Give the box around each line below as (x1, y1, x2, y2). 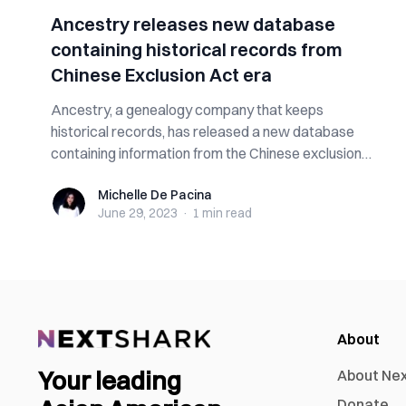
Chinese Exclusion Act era (51, 63, 272, 86)
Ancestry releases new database (51, 13, 335, 35)
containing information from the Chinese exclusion (51, 144, 362, 162)
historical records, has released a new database (51, 122, 354, 140)
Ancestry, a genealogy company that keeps (51, 101, 324, 119)
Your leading (38, 365, 181, 397)
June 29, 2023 (98, 205, 178, 221)
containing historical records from (51, 38, 343, 61)
